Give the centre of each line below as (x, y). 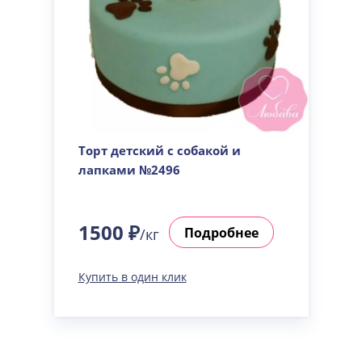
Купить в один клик (132, 277)
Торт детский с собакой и (159, 150)
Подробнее (221, 232)
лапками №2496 (129, 170)
